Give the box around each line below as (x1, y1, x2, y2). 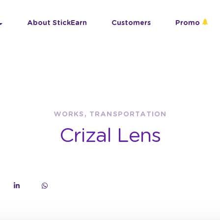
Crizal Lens (59, 126, 161, 146)
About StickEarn (27, 20, 87, 27)
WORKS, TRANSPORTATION (53, 111, 167, 118)
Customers (111, 20, 151, 27)
